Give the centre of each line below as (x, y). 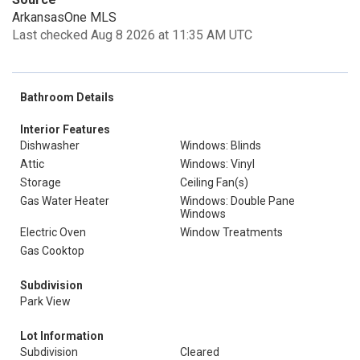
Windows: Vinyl (217, 164)
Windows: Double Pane (237, 201)
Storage (41, 182)
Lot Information (62, 336)
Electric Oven (53, 232)
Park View (45, 301)
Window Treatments (231, 232)
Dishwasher (50, 145)
